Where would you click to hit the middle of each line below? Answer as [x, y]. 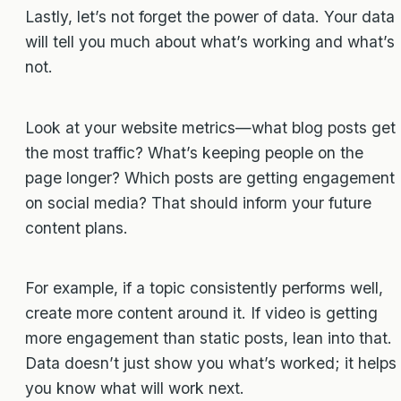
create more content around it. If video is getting [201, 313]
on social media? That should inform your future [198, 202]
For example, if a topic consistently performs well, [204, 288]
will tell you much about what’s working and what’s [210, 42]
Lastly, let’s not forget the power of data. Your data [210, 17]
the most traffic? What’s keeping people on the [194, 152]
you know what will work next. [135, 388]
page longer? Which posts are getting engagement [210, 177]
